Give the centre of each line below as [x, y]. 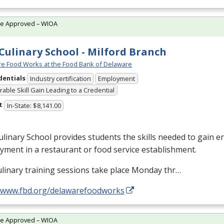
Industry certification [60, 79]
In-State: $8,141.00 [34, 105]
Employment [117, 79]
